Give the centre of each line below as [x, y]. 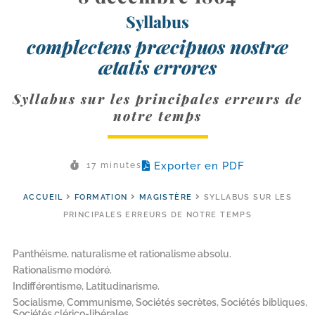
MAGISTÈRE [166, 197]
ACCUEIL [43, 197]
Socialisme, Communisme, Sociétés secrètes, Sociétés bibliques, [160, 302]
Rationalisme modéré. [62, 270]
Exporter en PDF [199, 166]
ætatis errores [157, 66]
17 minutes [114, 165]
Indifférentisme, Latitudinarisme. [86, 286]
